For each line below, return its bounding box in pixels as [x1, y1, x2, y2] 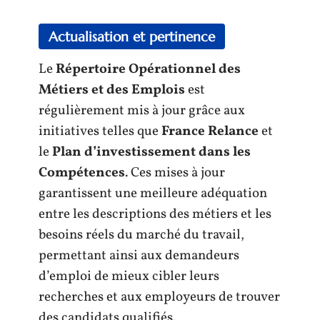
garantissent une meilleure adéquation [39, 184, 267, 203]
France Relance [161, 122, 259, 141]
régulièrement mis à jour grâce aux [39, 101, 245, 120]
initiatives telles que [39, 122, 161, 141]
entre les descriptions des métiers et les [39, 205, 271, 224]
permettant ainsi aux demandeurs [39, 246, 239, 265]
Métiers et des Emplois [39, 81, 185, 99]
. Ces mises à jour [125, 164, 225, 182]
